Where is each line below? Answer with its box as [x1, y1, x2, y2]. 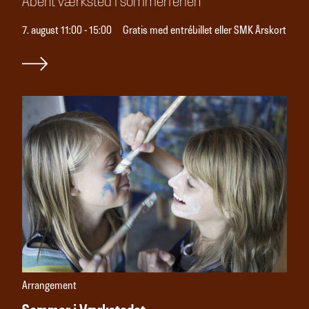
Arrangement [22, 281, 77, 292]
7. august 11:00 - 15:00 [22, 26, 112, 36]
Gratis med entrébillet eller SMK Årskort [122, 26, 286, 36]
